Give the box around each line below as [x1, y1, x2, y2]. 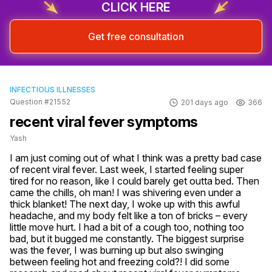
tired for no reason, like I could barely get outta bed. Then [10, 175, 259, 187]
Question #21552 [10, 97, 70, 106]
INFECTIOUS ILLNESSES [10, 85, 95, 94]
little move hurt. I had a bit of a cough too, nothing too [10, 221, 244, 233]
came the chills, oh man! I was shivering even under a [10, 186, 241, 199]
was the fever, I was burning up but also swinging [10, 244, 223, 256]
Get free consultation [88, 30, 184, 42]
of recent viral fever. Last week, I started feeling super [10, 163, 243, 175]
